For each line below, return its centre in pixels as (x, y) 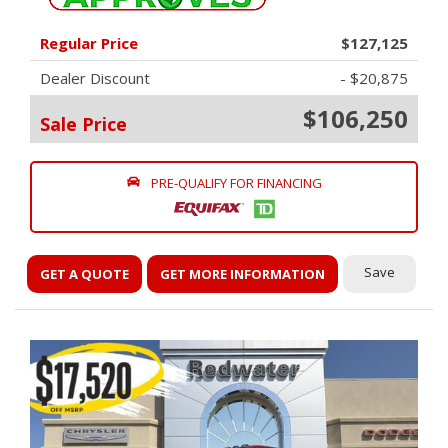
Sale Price (83, 124)
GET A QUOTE (85, 274)
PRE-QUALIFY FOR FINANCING (236, 183)
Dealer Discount (95, 78)
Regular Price (89, 43)
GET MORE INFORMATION (243, 274)
